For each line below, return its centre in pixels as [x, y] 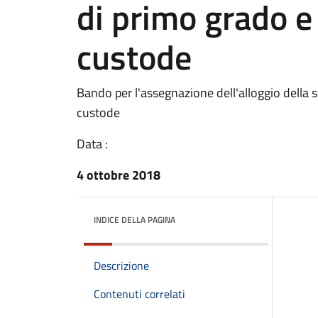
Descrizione [121, 265]
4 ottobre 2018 [119, 175]
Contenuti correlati [139, 294]
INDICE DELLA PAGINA [135, 220]
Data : [92, 144]
